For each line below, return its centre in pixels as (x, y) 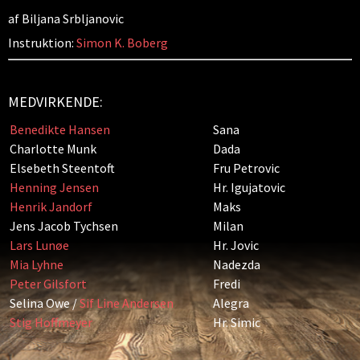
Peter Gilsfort (48, 284)
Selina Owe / (43, 303)
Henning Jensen (54, 187)
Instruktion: (42, 43)
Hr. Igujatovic (249, 187)
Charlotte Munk (53, 149)
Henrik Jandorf (51, 207)
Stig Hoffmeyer (51, 322)
